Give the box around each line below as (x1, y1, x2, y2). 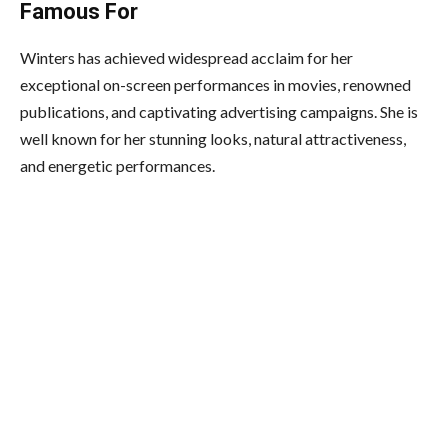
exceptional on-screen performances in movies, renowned (20, 74, 411, 94)
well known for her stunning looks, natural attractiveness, (20, 128, 406, 148)
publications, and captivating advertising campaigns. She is (20, 101, 418, 121)
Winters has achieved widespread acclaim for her (20, 47, 353, 67)
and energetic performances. (20, 155, 215, 175)
